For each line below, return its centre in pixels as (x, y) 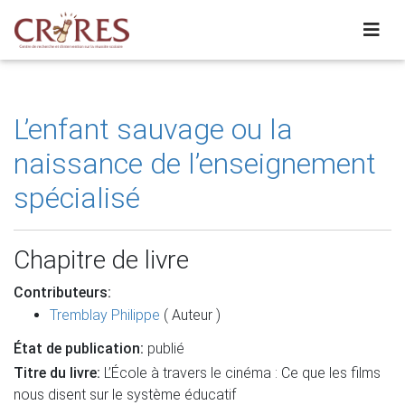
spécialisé (77, 198)
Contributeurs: (62, 292)
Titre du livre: (57, 373)
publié (164, 348)
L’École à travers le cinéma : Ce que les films (240, 373)
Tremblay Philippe (105, 315)
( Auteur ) (190, 315)
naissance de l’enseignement (195, 164)
